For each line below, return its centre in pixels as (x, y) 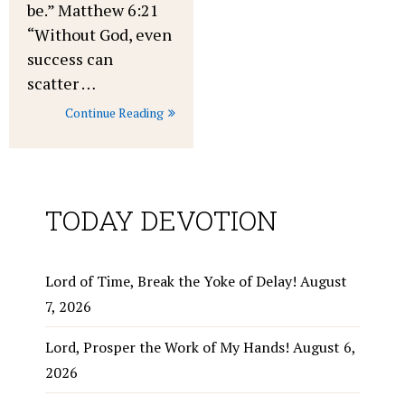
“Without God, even (99, 34)
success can (70, 58)
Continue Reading (114, 112)
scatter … (61, 83)
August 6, (324, 347)
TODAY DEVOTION (161, 220)
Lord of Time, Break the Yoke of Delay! (171, 281)
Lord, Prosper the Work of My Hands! (167, 347)
